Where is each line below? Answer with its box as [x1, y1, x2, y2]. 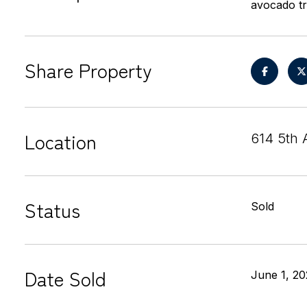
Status [25, 196, 80, 223]
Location [25, 127, 97, 155]
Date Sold [25, 265, 106, 292]
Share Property [25, 56, 152, 84]
